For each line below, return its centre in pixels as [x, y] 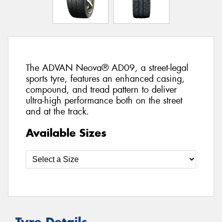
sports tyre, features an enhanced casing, [105, 79]
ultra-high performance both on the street [104, 101]
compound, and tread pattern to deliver [101, 90]
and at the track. [57, 112]
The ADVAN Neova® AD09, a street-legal [107, 68]
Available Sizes [66, 133]
